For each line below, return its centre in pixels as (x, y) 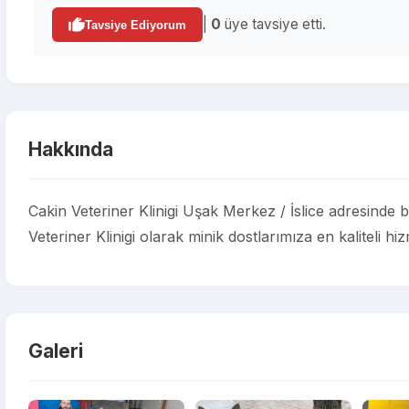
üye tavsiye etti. (273, 24)
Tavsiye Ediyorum (136, 25)
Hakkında (71, 149)
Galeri (56, 351)
